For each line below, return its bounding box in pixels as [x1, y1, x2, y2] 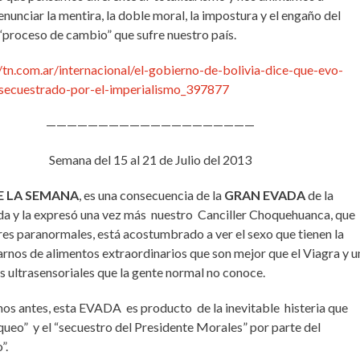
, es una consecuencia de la [78, 187, 224, 202]
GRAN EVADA [223, 187, 305, 202]
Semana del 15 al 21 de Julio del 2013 [48, 152, 252, 167]
